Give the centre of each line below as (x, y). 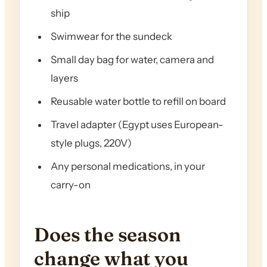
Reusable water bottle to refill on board (138, 102)
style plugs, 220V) (91, 143)
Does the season (108, 235)
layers (64, 78)
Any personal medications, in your (128, 167)
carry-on (71, 185)
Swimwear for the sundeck (111, 37)
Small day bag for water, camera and (132, 60)
